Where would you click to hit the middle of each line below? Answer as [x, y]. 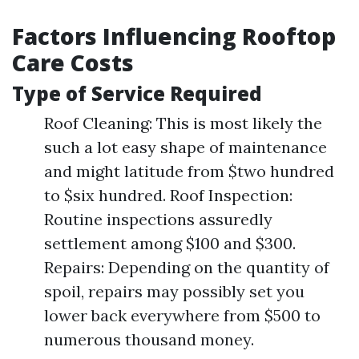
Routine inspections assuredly [158, 219]
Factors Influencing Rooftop [174, 36]
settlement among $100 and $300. [170, 243]
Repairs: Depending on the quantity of [187, 267]
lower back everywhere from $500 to [182, 315]
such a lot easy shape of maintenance [186, 147]
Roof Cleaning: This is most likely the [183, 123]
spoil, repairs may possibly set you [174, 291]
